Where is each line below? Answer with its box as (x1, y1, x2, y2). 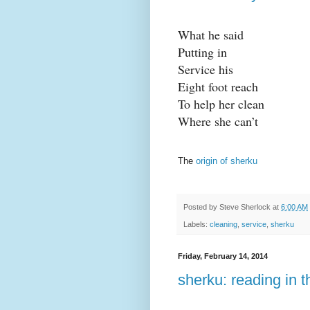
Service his (178, 61, 233, 78)
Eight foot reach (178, 78, 258, 95)
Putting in (178, 44, 227, 61)
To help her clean (178, 95, 264, 113)
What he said (178, 26, 244, 44)
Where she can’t (178, 113, 258, 130)
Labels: (183, 219, 210, 228)
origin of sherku (196, 156, 257, 167)
